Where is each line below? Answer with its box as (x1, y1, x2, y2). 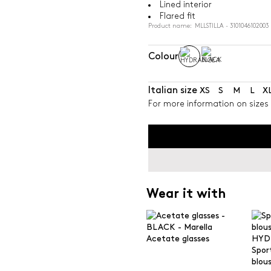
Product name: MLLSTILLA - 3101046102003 (148, 23, 269, 29)
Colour (148, 51, 178, 61)
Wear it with (146, 189, 226, 201)
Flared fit (159, 12, 195, 20)
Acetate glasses (146, 235, 209, 243)
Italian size (148, 85, 197, 95)
